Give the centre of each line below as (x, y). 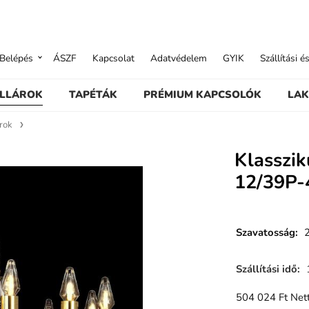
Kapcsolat (114, 58)
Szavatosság (265, 233)
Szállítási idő (266, 269)
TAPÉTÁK (93, 94)
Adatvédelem (179, 58)
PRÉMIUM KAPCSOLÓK (203, 94)
